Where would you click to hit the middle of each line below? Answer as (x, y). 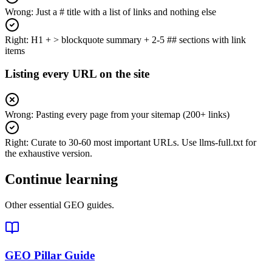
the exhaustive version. (49, 154)
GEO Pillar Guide (50, 255)
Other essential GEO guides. (59, 205)
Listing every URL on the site (77, 74)
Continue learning (61, 179)
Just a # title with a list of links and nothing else (126, 12)
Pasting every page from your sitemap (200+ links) (133, 115)
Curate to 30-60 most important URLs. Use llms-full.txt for (144, 143)
